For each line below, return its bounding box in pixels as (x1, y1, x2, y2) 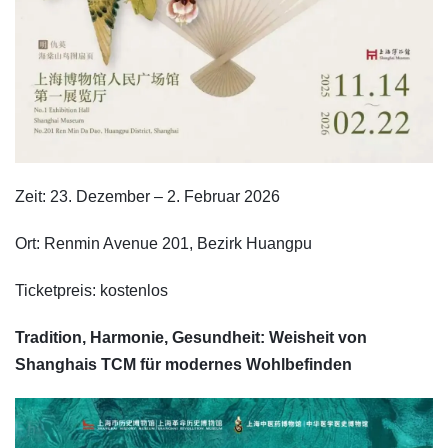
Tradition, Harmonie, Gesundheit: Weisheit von (15, 329, 367, 347)
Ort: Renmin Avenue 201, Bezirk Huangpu (15, 235, 312, 253)
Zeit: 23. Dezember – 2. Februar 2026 (15, 188, 280, 206)
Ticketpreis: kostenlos (15, 282, 168, 300)
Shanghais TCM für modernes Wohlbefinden (15, 356, 352, 374)
